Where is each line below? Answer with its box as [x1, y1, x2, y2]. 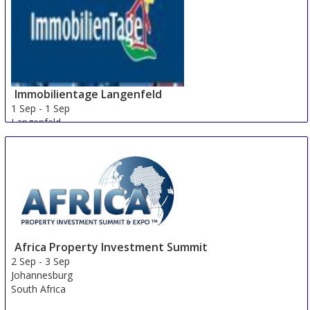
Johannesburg [11, 268, 73, 282]
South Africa [11, 282, 66, 295]
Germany [11, 129, 53, 143]
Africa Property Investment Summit [15, 239, 208, 255]
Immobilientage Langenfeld [15, 86, 163, 102]
